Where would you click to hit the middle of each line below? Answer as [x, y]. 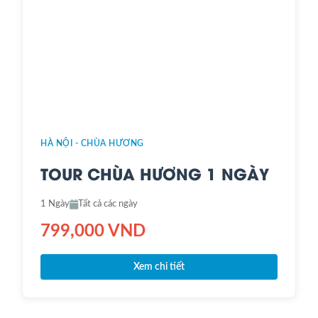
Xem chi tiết [159, 267]
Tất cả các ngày [108, 204]
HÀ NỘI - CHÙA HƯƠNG [92, 144]
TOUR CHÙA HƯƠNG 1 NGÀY [155, 174]
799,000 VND [93, 232]
